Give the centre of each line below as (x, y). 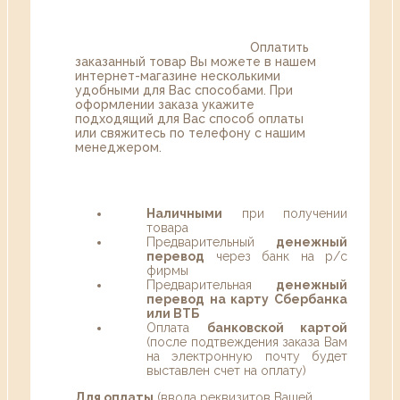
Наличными (184, 213)
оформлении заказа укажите (165, 104)
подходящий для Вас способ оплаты (189, 118)
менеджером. (118, 147)
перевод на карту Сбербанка (247, 299)
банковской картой (277, 327)
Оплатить (279, 47)
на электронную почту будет (247, 356)
